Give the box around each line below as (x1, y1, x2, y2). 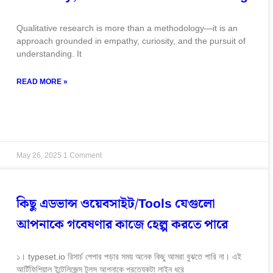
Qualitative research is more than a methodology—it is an (16, 23, 238, 33)
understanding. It (16, 48, 82, 58)
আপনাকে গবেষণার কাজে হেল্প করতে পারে (16, 214, 229, 235)
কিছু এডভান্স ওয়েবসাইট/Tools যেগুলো (16, 193, 216, 214)
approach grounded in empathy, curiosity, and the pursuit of (16, 35, 246, 46)
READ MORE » (16, 76, 68, 88)
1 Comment (63, 151, 102, 160)
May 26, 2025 (16, 151, 64, 160)
